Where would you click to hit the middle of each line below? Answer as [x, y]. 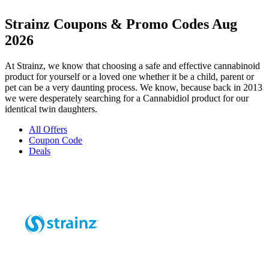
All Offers [48, 129]
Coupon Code [56, 140]
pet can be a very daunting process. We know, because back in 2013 [134, 87]
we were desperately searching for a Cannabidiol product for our [127, 98]
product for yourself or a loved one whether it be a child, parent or [129, 76]
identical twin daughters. [51, 109]
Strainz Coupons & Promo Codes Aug [121, 24]
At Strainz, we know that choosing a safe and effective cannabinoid [132, 65]
